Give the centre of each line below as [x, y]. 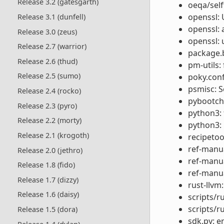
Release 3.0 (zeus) [47, 31]
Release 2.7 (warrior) [52, 46]
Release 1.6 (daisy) [48, 194]
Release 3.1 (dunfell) [51, 16]
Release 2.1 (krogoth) [53, 135]
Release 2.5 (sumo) [49, 76]
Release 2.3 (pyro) [47, 105]
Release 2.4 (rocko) [49, 91]
